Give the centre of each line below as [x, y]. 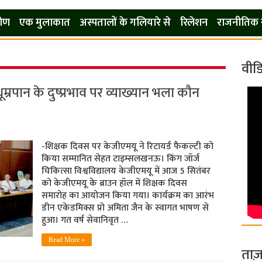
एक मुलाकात [44, 23]
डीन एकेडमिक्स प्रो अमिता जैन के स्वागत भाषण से [125, 208]
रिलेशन [194, 23]
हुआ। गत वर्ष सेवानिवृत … [85, 220]
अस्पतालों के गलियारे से [125, 23]
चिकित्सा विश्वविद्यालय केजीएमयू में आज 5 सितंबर [126, 171]
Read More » [66, 240]
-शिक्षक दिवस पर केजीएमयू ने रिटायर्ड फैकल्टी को [127, 146]
